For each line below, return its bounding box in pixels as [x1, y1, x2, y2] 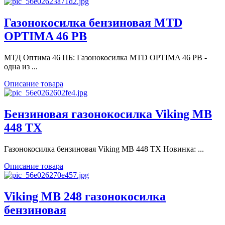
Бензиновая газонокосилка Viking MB [4, 107, 212, 121]
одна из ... [4, 62, 38, 71]
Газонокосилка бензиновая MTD [4, 16, 182, 30]
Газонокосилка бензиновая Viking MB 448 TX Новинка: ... [4, 144, 204, 153]
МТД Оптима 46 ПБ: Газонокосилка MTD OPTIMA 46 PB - [4, 53, 207, 62]
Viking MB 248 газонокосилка [4, 189, 166, 203]
